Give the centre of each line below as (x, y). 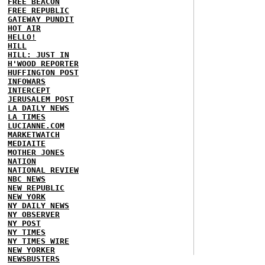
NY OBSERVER (34, 214)
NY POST (24, 223)
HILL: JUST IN (38, 54)
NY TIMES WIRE (38, 241)
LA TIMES (27, 117)
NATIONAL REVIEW (43, 170)
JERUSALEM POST (41, 99)
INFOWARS (27, 81)
